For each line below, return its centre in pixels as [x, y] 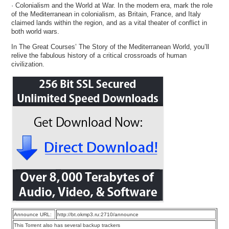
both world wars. [36, 31]
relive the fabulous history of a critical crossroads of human [99, 55]
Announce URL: [33, 214]
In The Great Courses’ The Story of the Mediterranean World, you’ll [110, 47]
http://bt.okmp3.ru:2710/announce [98, 214]
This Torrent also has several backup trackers [67, 225]
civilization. [28, 64]
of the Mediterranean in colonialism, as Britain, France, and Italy [106, 14]
